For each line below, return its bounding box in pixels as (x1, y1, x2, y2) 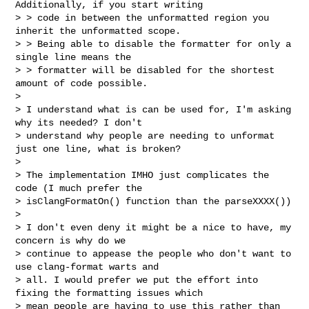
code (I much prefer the (15, 182, 148, 194)
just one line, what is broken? (15, 143, 181, 154)
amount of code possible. (15, 77, 148, 89)
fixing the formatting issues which (15, 287, 209, 299)
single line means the (15, 51, 137, 63)
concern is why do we (15, 235, 132, 246)
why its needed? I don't (15, 117, 148, 128)
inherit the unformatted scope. (15, 25, 187, 37)
